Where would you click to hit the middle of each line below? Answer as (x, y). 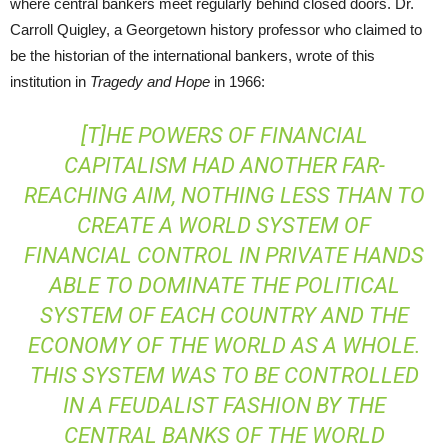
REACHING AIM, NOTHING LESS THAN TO (224, 195)
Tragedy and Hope (150, 81)
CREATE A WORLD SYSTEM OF (224, 225)
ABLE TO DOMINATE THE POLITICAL (224, 285)
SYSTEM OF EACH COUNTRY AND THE (224, 315)
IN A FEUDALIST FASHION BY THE (224, 405)
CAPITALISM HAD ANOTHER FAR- (224, 165)
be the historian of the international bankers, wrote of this (192, 55)
